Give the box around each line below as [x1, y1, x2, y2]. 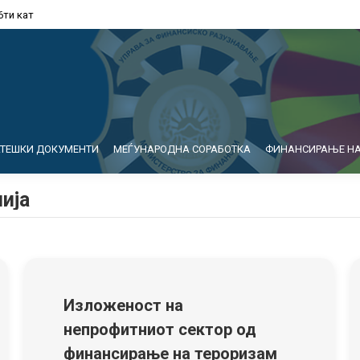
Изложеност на [63, 296, 183, 315]
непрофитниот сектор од [63, 320, 256, 339]
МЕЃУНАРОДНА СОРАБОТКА [113, 143, 251, 155]
